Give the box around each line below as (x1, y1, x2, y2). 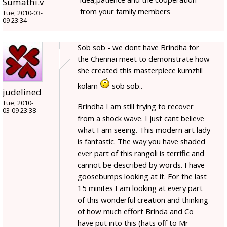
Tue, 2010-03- (3, 8, 43, 17)
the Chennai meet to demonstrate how (78, 53, 210, 64)
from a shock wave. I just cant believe (78, 112, 204, 123)
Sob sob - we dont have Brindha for (78, 42, 199, 52)
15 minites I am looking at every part (78, 182, 203, 193)
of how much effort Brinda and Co (78, 206, 194, 216)
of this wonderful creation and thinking (78, 194, 208, 205)
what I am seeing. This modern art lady (78, 124, 210, 135)
